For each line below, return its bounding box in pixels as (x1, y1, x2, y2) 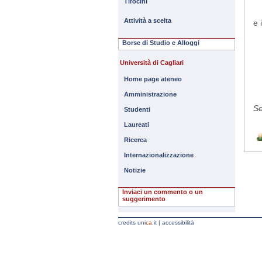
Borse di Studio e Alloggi (122, 39, 199, 46)
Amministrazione (124, 91, 177, 98)
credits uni (118, 219, 146, 226)
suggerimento (122, 195, 166, 202)
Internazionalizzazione (124, 151, 194, 158)
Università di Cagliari (120, 59, 184, 66)
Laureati (124, 121, 149, 128)
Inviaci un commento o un (122, 188, 203, 195)
